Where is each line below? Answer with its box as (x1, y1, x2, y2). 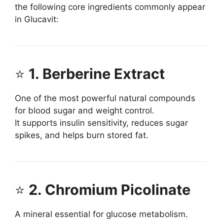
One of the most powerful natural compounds (15, 93, 195, 104)
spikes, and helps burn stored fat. (15, 130, 148, 141)
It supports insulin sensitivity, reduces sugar (15, 118, 188, 128)
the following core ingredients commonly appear (15, 2, 205, 12)
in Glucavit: (15, 14, 59, 25)
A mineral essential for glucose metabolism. (15, 209, 188, 220)
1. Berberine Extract (29, 65, 165, 83)
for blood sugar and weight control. (15, 106, 154, 116)
